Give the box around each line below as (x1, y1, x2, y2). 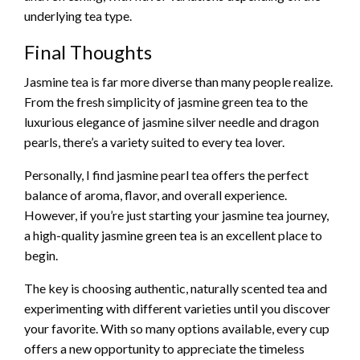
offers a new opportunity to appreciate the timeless (24, 341, 305, 357)
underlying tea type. (24, 8, 132, 24)
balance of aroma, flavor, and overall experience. (24, 187, 287, 203)
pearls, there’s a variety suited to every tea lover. (24, 134, 284, 150)
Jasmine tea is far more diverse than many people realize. (24, 74, 333, 90)
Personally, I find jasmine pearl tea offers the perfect (24, 167, 309, 183)
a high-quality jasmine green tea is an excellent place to (24, 227, 322, 243)
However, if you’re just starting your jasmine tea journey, (24, 207, 329, 223)
